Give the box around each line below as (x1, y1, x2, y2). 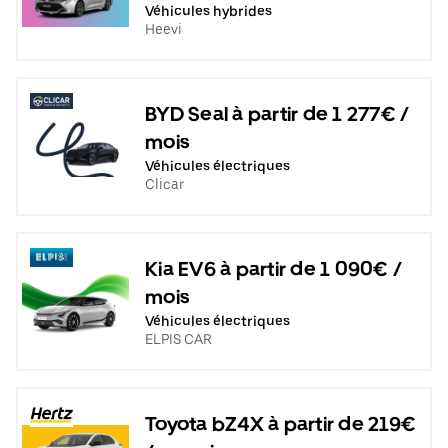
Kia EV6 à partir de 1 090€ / (145, 256, 402, 281)
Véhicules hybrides (145, 2, 272, 19)
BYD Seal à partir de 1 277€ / (145, 101, 410, 126)
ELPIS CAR (145, 330, 212, 347)
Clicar (145, 175, 184, 192)
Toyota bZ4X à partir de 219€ (145, 411, 416, 436)
